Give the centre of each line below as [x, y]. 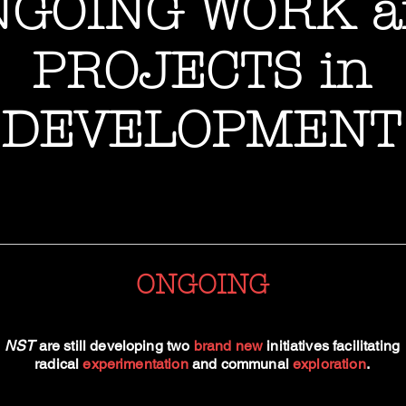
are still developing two [114, 346]
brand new [228, 346]
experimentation [135, 364]
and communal [240, 364]
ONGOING [203, 285]
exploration [329, 364]
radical [59, 364]
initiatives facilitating [332, 346]
